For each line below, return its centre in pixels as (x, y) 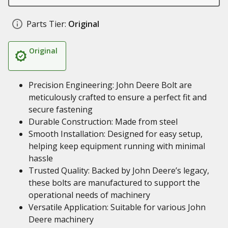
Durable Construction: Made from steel (103, 122)
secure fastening (61, 109)
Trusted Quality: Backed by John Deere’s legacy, (119, 170)
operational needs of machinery (89, 195)
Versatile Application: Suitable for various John (117, 207)
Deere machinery (61, 219)
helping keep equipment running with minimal (117, 146)
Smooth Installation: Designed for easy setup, (116, 134)
